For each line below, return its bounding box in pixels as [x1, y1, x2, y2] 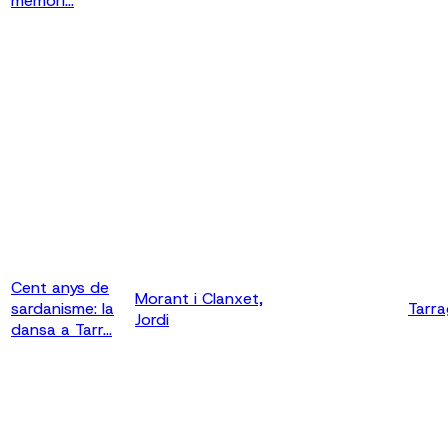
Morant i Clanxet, [135, 287, 263, 309]
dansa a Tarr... [11, 318, 112, 340]
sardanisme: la [11, 297, 114, 319]
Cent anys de [11, 276, 109, 298]
